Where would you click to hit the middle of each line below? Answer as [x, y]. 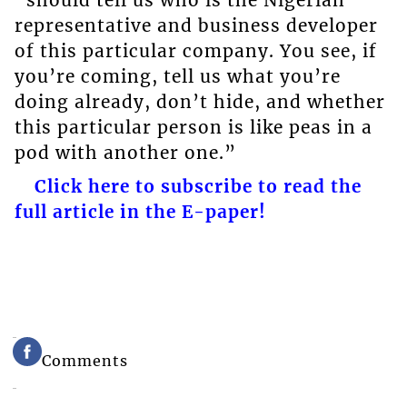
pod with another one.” [125, 152]
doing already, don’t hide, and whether [199, 101]
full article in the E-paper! [140, 211]
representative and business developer [196, 25]
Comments [85, 360]
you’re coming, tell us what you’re [177, 76]
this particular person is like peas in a [193, 127]
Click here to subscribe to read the [198, 186]
